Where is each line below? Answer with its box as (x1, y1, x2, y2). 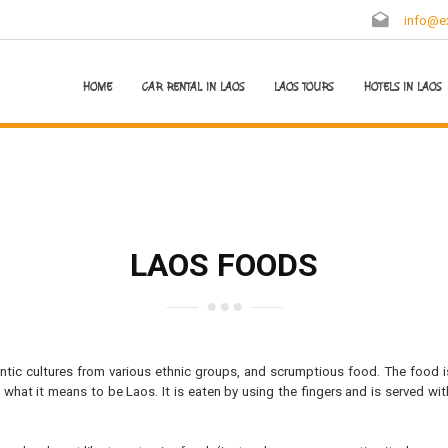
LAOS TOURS (274, 79, 333, 96)
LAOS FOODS (130, 246, 318, 284)
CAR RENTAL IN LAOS (142, 79, 244, 96)
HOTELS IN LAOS (363, 79, 441, 96)
